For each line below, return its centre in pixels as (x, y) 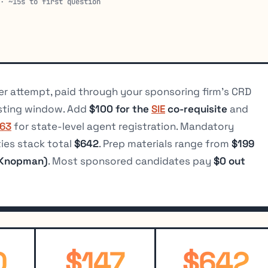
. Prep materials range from (165, 144)
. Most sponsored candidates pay (131, 161)
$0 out (229, 161)
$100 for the (120, 109)
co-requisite (196, 109)
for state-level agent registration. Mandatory (123, 127)
